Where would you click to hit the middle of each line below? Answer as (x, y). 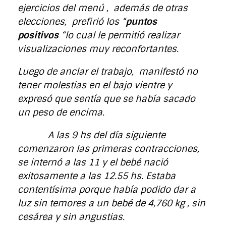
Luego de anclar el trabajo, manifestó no (108, 71)
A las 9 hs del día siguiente (92, 135)
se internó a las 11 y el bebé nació (93, 162)
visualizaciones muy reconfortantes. (98, 49)
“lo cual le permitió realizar (119, 35)
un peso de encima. (64, 112)
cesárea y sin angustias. (71, 217)
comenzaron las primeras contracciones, (108, 149)
